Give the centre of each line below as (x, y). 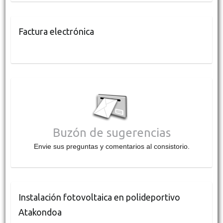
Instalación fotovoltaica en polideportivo (99, 197)
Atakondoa (40, 212)
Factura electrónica (56, 31)
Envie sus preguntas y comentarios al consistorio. (111, 146)
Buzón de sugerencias (111, 132)
